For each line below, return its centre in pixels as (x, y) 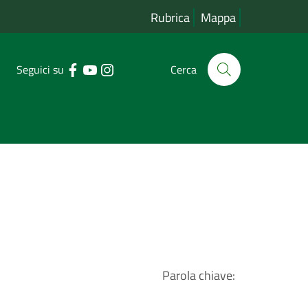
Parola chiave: (199, 275)
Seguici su (40, 69)
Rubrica (170, 17)
